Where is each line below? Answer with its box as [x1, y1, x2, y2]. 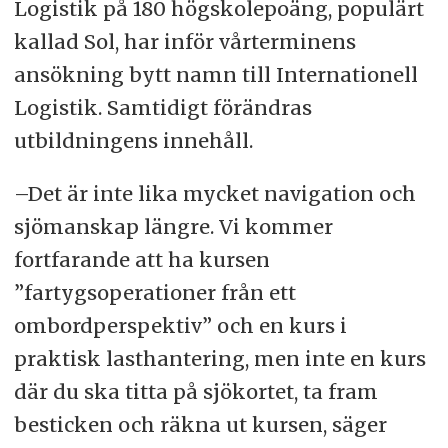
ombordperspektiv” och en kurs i [13, 312, 347, 338]
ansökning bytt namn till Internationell [13, 61, 418, 87]
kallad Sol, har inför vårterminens [13, 28, 356, 54]
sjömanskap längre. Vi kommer [13, 213, 333, 239]
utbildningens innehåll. [13, 127, 253, 153]
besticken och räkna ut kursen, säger [13, 411, 387, 437]
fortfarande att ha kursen [13, 246, 270, 272]
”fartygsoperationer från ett [13, 279, 296, 305]
